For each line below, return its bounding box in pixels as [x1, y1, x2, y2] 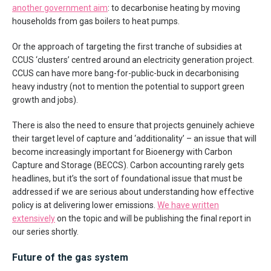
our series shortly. [12, 227, 79, 237]
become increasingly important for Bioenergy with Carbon [12, 147, 232, 157]
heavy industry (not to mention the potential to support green [12, 82, 244, 91]
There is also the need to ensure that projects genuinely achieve [12, 120, 255, 130]
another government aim [12, 3, 108, 13]
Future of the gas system [12, 252, 128, 263]
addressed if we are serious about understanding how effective [12, 187, 254, 197]
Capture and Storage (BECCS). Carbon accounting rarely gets [12, 160, 244, 170]
